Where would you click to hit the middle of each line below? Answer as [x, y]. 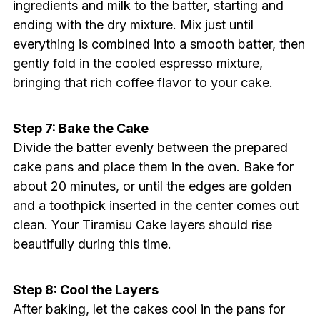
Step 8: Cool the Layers [85, 290]
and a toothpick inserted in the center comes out [155, 206]
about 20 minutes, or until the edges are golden [152, 186]
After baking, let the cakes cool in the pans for [149, 309]
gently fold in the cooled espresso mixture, [137, 64]
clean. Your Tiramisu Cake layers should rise [142, 225]
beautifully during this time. [92, 244]
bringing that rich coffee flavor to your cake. [142, 83]
